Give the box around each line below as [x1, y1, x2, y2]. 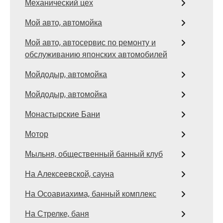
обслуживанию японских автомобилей [25, 49, 167, 60]
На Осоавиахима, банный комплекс [25, 188, 156, 200]
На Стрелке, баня [25, 208, 89, 220]
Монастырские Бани [25, 109, 100, 120]
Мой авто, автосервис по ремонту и [25, 37, 156, 48]
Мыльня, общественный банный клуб [25, 148, 163, 160]
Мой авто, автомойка [25, 17, 102, 28]
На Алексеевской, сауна [25, 168, 114, 180]
